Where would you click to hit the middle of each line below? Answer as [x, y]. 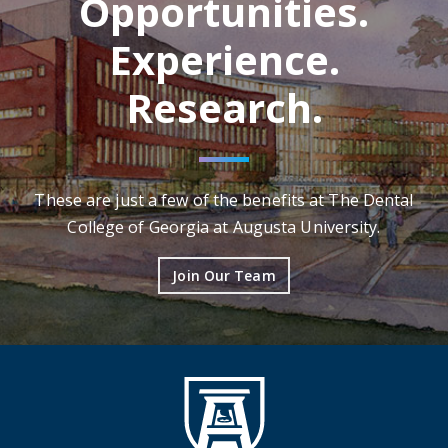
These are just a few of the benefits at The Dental [224, 200]
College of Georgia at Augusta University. [224, 227]
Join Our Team [224, 275]
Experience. [224, 59]
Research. [224, 107]
